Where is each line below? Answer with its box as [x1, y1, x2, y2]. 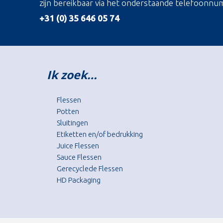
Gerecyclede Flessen [57, 164, 123, 173]
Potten [57, 107, 79, 116]
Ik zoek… [47, 67, 97, 83]
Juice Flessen [57, 141, 99, 150]
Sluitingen [57, 118, 88, 127]
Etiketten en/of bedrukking [57, 130, 143, 139]
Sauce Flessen [57, 153, 102, 162]
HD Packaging [57, 176, 101, 185]
